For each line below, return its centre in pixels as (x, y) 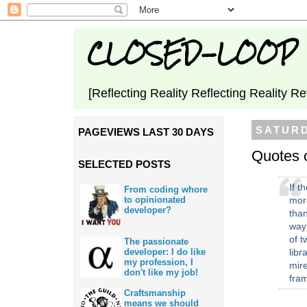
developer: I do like (165, 251)
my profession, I (159, 262)
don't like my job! (161, 272)
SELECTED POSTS (124, 164)
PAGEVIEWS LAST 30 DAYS (146, 132)
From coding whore (166, 190)
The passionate (156, 241)
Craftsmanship (155, 293)
